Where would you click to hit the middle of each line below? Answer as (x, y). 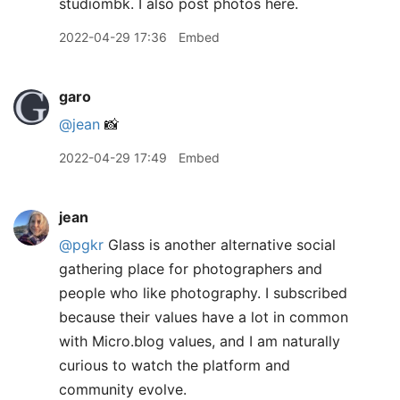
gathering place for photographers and (191, 269)
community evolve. (123, 389)
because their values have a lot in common (204, 317)
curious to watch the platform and (175, 365)
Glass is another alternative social (220, 245)
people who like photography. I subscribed (203, 293)
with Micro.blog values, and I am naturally (200, 341)
